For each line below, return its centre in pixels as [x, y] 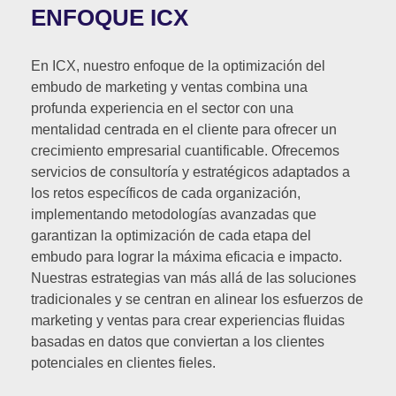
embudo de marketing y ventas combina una [169, 87]
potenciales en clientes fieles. [123, 363]
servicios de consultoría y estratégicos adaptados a [190, 172]
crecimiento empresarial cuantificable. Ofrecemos [185, 151]
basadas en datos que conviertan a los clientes [178, 342]
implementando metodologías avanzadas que [174, 214]
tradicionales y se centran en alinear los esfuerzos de [197, 299]
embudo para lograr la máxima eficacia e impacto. [187, 257]
